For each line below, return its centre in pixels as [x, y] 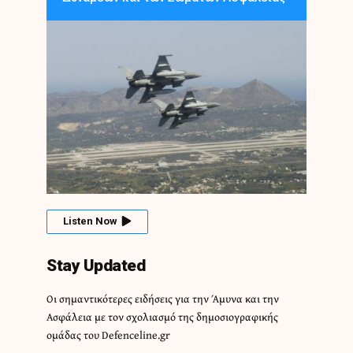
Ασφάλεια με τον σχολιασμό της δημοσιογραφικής [162, 317]
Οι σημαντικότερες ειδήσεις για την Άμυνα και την [163, 299]
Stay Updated [96, 266]
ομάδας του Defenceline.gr [108, 335]
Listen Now [90, 221]
